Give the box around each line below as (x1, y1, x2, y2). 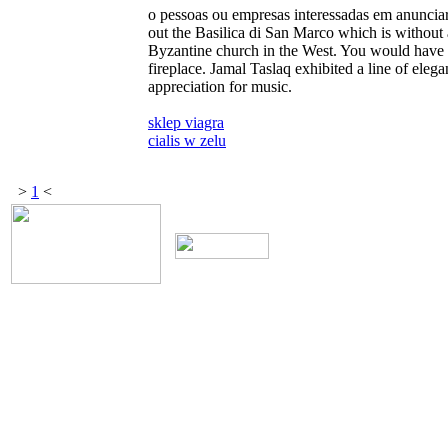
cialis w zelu (148, 131, 226, 149)
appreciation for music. (148, 77, 292, 95)
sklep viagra (148, 113, 224, 131)
